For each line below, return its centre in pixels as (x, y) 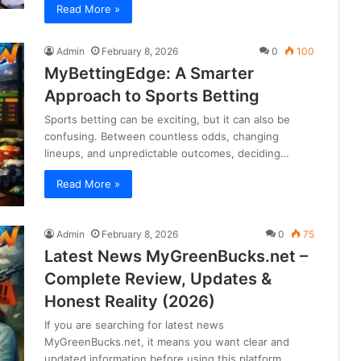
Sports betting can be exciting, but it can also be (167, 120)
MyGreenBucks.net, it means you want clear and (167, 342)
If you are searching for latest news (134, 325)
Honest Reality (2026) (130, 302)
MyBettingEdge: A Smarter (149, 74)
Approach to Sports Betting (152, 96)
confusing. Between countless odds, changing (162, 137)
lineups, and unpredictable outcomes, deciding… (167, 154)
